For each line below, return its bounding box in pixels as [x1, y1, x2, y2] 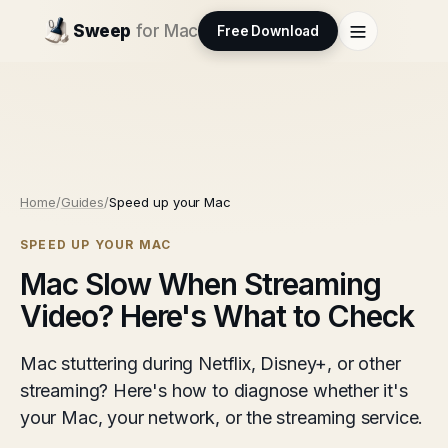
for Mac [135, 21, 198, 41]
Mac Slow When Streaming [20, 266, 381, 302]
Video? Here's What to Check [20, 298, 414, 334]
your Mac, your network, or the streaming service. [20, 407, 424, 428]
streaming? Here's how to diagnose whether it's [20, 380, 408, 401]
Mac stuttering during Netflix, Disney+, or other [20, 353, 401, 374]
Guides [60, 194, 105, 210]
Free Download [216, 23, 320, 39]
